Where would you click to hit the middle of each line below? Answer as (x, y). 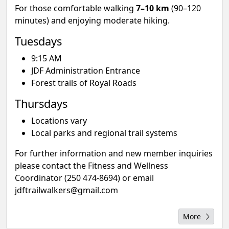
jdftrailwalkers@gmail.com (66, 190)
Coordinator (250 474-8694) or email (84, 178)
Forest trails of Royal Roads (84, 83)
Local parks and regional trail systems (104, 133)
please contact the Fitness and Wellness (91, 166)
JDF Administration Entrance (86, 71)
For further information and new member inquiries (114, 153)
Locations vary (59, 121)
